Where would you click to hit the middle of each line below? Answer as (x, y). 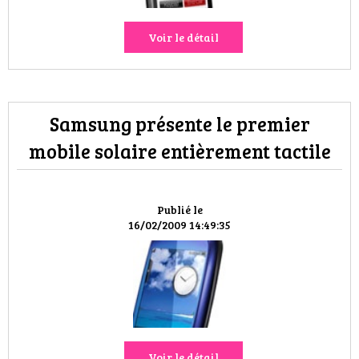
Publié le (179, 210)
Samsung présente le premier (179, 124)
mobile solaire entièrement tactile (179, 151)
